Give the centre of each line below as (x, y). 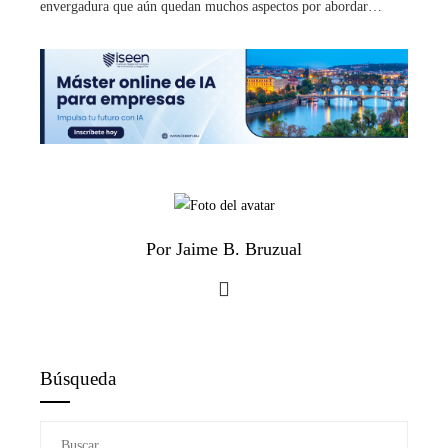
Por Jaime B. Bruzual (224, 248)
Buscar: (60, 432)
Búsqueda (78, 378)
